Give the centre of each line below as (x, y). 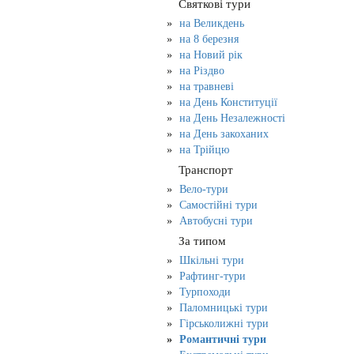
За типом (201, 241)
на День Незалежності (232, 118)
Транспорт (204, 170)
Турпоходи (205, 292)
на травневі (207, 87)
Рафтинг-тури (213, 276)
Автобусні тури (216, 221)
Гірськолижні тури (224, 324)
